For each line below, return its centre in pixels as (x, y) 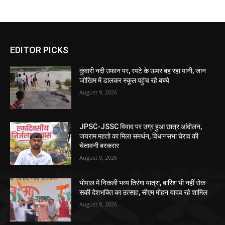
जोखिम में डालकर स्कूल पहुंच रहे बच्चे (125, 80)
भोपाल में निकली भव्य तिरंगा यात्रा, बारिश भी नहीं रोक (143, 183)
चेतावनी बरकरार (99, 146)
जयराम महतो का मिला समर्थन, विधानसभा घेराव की (139, 136)
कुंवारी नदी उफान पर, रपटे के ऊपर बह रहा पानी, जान (143, 71)
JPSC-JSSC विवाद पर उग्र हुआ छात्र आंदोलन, (141, 127)
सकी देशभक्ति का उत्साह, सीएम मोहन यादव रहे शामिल (144, 192)
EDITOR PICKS (39, 50)
